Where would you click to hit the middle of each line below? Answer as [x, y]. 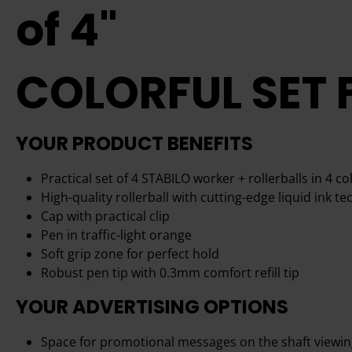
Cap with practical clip [105, 216]
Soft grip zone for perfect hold [130, 254]
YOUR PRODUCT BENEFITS [134, 143]
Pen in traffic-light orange [116, 235]
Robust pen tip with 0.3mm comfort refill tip [170, 273]
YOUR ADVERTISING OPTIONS [152, 307]
